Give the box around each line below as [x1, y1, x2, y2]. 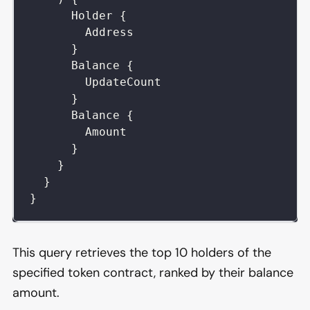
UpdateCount [84, 75, 161, 89]
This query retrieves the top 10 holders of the [12, 244, 271, 261]
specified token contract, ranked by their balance [12, 264, 293, 281]
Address [84, 25, 134, 39]
